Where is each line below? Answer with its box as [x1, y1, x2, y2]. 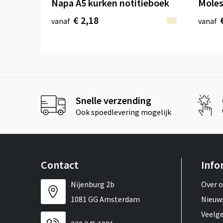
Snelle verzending [75, 94, 151, 107]
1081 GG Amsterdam [70, 194, 140, 205]
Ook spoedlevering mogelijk [75, 107, 171, 117]
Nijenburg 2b [70, 179, 114, 190]
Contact [40, 158, 79, 172]
